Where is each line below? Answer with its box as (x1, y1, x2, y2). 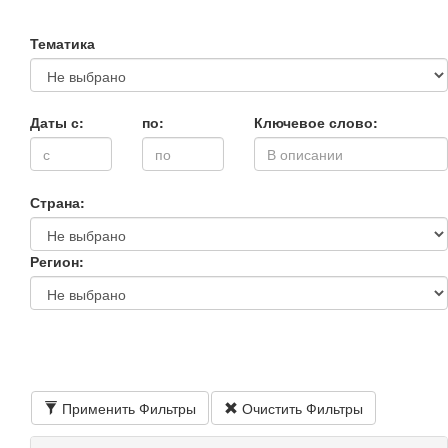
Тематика (30, 33, 95, 53)
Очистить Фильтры (238, 398, 363, 418)
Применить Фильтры (58, 398, 196, 418)
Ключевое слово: (254, 112, 378, 132)
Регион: (30, 251, 84, 271)
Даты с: (30, 112, 84, 132)
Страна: (30, 192, 85, 212)
